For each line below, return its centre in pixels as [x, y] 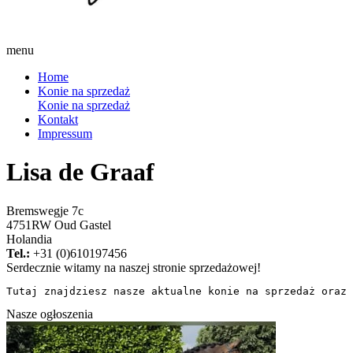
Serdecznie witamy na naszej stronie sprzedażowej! [134, 267]
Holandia [29, 239]
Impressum [65, 134]
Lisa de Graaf [80, 172]
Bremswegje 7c [45, 210]
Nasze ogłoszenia [50, 314]
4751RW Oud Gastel [59, 225]
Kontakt [58, 119]
